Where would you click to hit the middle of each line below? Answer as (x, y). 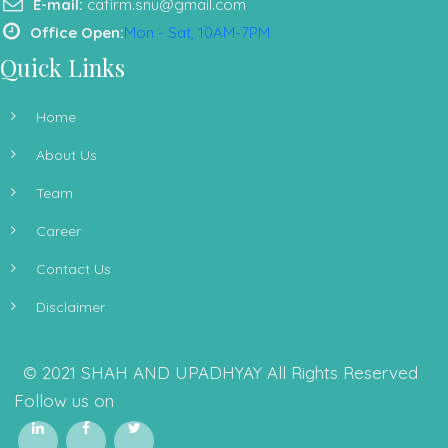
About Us (66, 155)
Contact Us (73, 269)
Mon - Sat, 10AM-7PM (197, 32)
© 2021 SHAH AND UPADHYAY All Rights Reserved (220, 372)
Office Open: (77, 32)
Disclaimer (70, 307)
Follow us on (64, 400)
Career (58, 231)
